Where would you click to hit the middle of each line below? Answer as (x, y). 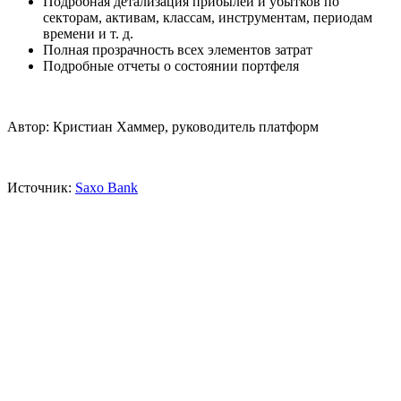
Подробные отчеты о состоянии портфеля (171, 66)
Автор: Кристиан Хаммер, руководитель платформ (163, 127)
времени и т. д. (88, 34)
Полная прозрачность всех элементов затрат (178, 50)
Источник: (41, 188)
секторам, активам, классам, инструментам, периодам (208, 18)
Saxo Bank (107, 188)
